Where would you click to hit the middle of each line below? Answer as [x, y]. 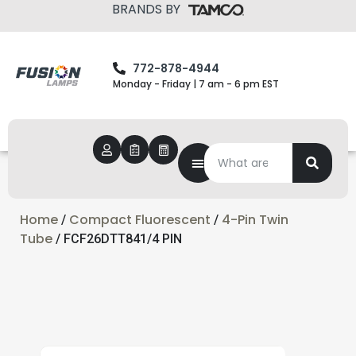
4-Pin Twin [255, 220]
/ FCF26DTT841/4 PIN [117, 239]
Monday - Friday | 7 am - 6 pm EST [196, 83]
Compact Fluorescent [140, 220]
